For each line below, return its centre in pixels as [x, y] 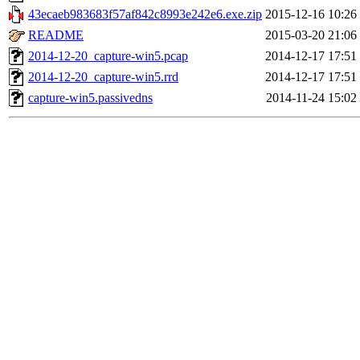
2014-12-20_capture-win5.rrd [103, 77]
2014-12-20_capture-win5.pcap [108, 56]
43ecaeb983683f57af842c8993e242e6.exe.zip [145, 14]
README [56, 35]
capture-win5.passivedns [90, 98]
